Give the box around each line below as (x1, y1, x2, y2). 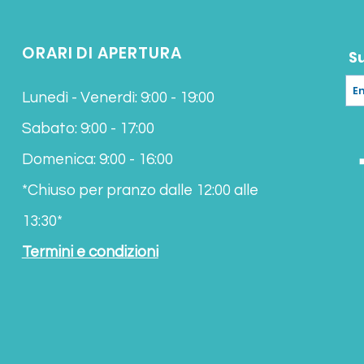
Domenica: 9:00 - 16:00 (21, 151, 173, 167)
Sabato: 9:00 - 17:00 (21, 120, 154, 136)
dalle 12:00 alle (158, 182, 258, 198)
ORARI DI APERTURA (21, 42, 182, 64)
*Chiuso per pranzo (21, 182, 156, 198)
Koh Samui (288, 9, 344, 20)
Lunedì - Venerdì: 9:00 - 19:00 (21, 89, 214, 106)
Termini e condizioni (21, 244, 158, 260)
